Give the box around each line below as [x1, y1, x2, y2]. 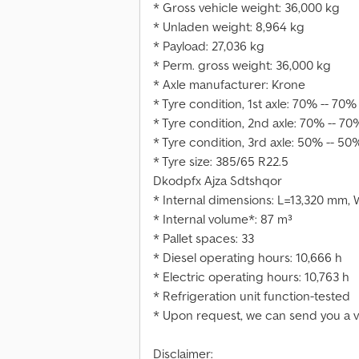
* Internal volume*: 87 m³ [153, 211, 292, 228]
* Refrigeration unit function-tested [153, 288, 350, 305]
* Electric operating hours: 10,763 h [153, 268, 349, 285]
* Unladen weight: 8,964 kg [153, 18, 305, 35]
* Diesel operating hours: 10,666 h [153, 249, 342, 266]
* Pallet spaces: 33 [153, 230, 254, 247]
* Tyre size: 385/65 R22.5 [153, 153, 288, 170]
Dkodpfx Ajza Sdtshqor [153, 172, 282, 189]
